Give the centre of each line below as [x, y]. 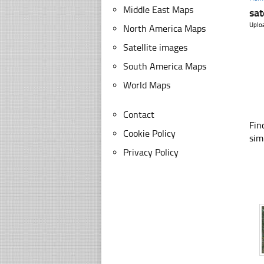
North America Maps [164, 29]
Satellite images [155, 47]
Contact [139, 115]
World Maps [147, 85]
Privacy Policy [151, 152]
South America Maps [165, 66]
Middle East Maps [158, 10]
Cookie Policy [149, 133]
